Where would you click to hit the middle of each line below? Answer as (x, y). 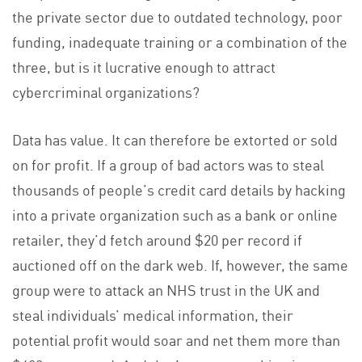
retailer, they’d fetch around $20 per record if (157, 239)
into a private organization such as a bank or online (175, 214)
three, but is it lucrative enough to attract (144, 66)
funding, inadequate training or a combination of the (180, 41)
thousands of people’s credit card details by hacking (179, 189)
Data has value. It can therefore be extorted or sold (175, 139)
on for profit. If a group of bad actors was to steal (168, 164)
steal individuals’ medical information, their (153, 314)
